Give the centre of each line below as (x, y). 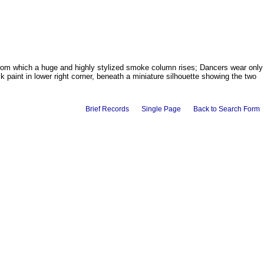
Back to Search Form (227, 109)
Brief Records (107, 109)
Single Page (161, 109)
